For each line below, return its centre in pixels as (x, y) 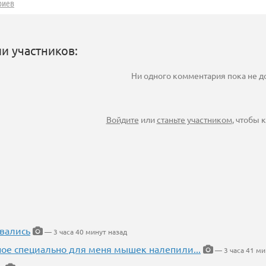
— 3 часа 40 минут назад (85, 232)
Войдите (122, 120)
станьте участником (194, 120)
